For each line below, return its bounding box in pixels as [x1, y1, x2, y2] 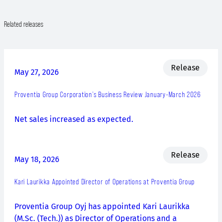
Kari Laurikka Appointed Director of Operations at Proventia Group [14, 177, 195, 186]
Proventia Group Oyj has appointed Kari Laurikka [14, 201, 190, 211]
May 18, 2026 [14, 154, 60, 164]
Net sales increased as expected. [14, 114, 134, 124]
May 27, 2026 [14, 67, 59, 77]
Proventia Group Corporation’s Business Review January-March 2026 [14, 90, 201, 100]
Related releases [4, 19, 43, 29]
